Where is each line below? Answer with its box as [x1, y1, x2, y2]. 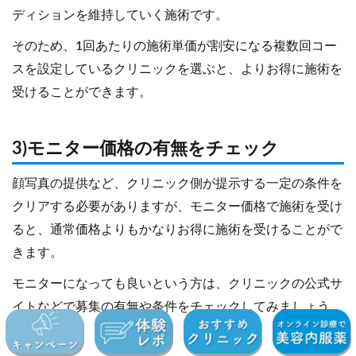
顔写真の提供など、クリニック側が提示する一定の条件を [12, 177, 342, 191]
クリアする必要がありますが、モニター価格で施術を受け [12, 200, 342, 214]
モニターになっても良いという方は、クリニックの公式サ [12, 277, 342, 291]
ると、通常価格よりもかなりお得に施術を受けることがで [12, 223, 342, 237]
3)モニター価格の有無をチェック [12, 140, 279, 158]
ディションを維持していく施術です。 [12, 9, 228, 22]
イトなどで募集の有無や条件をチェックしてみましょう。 [12, 300, 342, 314]
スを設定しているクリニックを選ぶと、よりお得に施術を [12, 63, 342, 76]
